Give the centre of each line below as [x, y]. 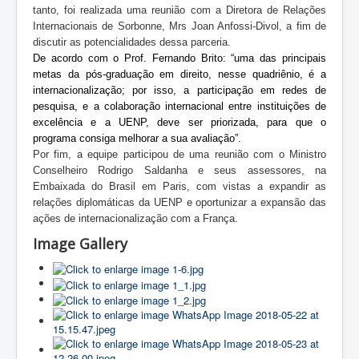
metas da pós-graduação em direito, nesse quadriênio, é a [179, 74]
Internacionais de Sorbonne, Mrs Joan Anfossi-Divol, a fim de [179, 26]
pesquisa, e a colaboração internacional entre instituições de [179, 106]
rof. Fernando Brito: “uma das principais [229, 58]
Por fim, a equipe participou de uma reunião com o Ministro [179, 154]
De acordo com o [79, 58]
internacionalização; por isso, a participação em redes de [179, 90]
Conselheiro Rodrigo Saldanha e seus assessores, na [179, 170]
